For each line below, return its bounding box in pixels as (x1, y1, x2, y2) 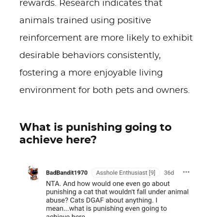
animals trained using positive (19, 16, 151, 25)
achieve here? (19, 135, 97, 145)
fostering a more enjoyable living (19, 69, 163, 77)
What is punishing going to (19, 122, 171, 133)
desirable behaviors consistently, (19, 51, 161, 60)
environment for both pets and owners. (19, 86, 190, 95)
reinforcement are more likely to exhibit (19, 34, 193, 43)
